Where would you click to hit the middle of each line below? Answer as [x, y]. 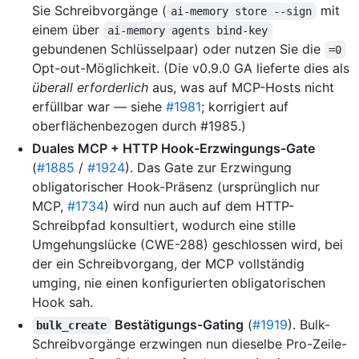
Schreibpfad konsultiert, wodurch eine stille [164, 225]
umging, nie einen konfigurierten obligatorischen [179, 282]
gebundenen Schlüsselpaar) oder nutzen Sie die [178, 48]
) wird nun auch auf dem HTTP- [199, 206]
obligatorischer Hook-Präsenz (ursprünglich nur [176, 186]
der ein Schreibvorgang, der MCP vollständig [168, 263]
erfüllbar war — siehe [99, 106]
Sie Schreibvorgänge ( [99, 10]
